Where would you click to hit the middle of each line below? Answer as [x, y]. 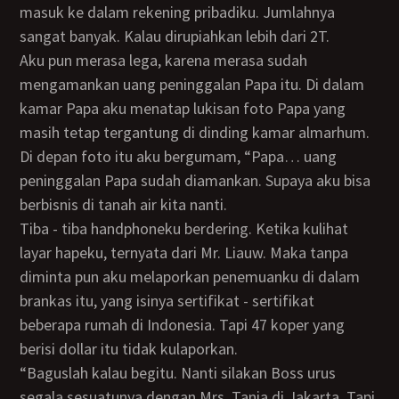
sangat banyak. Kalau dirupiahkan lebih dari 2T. [175, 36]
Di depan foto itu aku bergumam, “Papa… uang [179, 156]
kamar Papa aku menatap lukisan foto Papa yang [183, 108]
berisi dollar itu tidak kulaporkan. [129, 349]
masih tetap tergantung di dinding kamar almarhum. [195, 132]
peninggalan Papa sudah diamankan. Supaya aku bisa [195, 180]
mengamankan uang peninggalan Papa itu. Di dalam [192, 84]
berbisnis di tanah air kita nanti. [124, 204]
